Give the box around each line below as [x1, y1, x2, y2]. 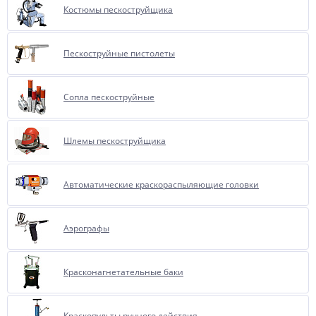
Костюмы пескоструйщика [63, 4, 173, 16]
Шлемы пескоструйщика [63, 135, 166, 147]
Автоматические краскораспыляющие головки [63, 178, 259, 190]
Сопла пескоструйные [63, 91, 154, 103]
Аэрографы [63, 222, 109, 234]
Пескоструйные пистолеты [63, 47, 175, 59]
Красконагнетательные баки [63, 266, 183, 278]
